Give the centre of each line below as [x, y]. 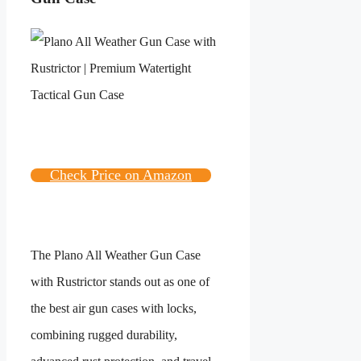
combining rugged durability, [104, 335]
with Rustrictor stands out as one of [120, 282]
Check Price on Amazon [121, 175]
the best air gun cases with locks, [114, 309]
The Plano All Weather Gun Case [116, 255]
